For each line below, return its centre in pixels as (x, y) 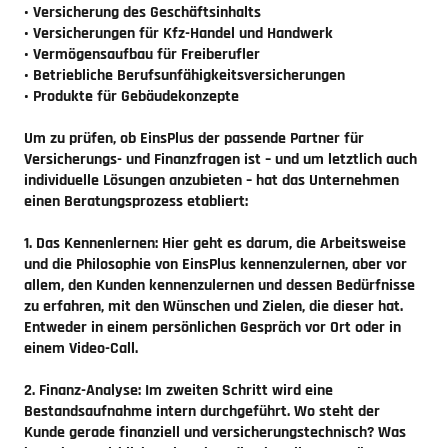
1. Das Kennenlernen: (91, 243)
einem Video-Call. (81, 348)
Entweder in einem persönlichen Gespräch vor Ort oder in (212, 327)
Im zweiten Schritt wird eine (237, 390)
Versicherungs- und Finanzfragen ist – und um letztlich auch (220, 159)
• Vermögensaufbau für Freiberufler (142, 54)
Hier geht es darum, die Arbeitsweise (282, 243)
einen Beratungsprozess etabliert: (136, 201)
